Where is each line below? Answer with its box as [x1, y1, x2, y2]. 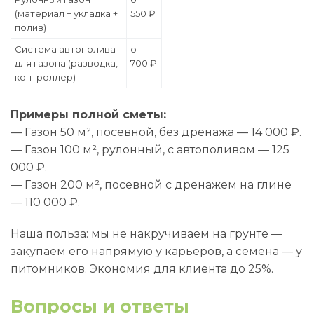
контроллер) [15, 71, 76, 83]
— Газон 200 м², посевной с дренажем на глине [11, 178, 292, 191]
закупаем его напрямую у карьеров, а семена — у [11, 245, 302, 258]
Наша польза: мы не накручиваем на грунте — [11, 227, 282, 240]
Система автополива [15, 43, 116, 55]
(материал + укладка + [15, 8, 118, 19]
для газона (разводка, [15, 57, 118, 69]
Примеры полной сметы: [11, 108, 166, 121]
